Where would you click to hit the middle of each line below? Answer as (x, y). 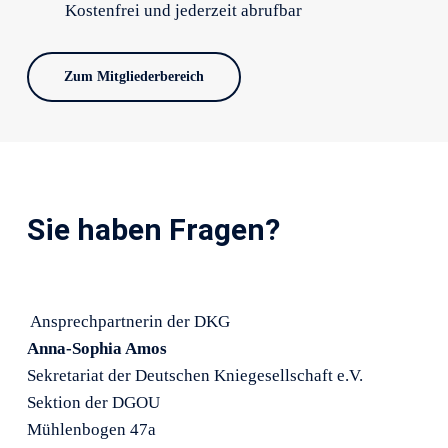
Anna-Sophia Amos (97, 349)
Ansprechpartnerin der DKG (130, 322)
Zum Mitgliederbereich (133, 77)
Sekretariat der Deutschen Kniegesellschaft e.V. (195, 376)
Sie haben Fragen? (153, 230)
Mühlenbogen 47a (92, 430)
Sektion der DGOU (94, 403)
